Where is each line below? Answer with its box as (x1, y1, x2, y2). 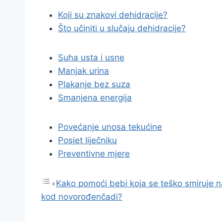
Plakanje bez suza (58, 79, 130, 89)
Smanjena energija (58, 93, 132, 103)
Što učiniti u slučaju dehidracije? (58, 23, 186, 33)
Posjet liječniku (58, 135, 117, 145)
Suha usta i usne (58, 53, 124, 62)
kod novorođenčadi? (41, 192, 122, 202)
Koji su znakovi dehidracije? (58, 10, 167, 20)
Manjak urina (58, 66, 109, 76)
